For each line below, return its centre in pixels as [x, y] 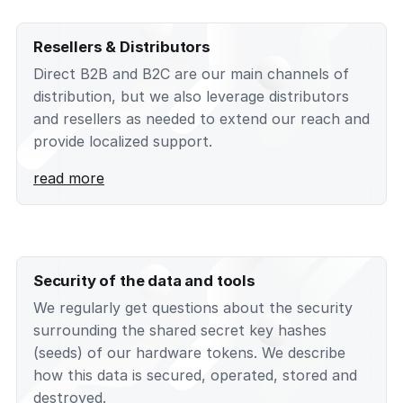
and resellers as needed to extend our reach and [201, 119]
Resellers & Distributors [122, 47]
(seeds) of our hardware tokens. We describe [189, 353]
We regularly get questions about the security [193, 308]
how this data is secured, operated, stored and [195, 376]
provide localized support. [123, 142]
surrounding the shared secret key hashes [180, 331]
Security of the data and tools [144, 280]
